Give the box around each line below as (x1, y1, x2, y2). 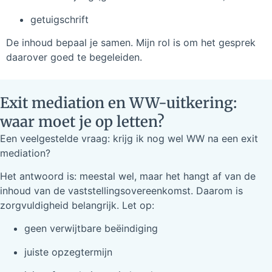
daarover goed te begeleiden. (6, 51, 145, 64)
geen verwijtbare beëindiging (24, 222, 158, 235)
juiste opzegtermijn (24, 245, 112, 258)
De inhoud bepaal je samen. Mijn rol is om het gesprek (6, 36, 256, 49)
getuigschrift (30, 13, 89, 25)
